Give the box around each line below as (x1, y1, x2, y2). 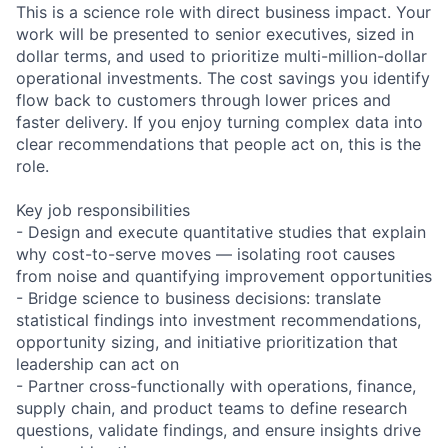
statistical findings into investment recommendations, (16, 309, 421, 330)
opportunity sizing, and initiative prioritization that (16, 331, 398, 352)
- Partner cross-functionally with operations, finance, (16, 375, 416, 396)
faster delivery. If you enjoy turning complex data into (16, 111, 423, 132)
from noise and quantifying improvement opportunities (16, 265, 432, 286)
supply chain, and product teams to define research (16, 397, 407, 418)
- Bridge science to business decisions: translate (16, 287, 381, 308)
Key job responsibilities (16, 199, 190, 220)
